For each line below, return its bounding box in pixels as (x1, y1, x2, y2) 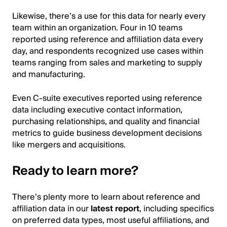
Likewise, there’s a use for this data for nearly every (12, 9, 206, 23)
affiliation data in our (12, 201, 91, 216)
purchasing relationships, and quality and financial (12, 114, 200, 129)
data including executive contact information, (12, 102, 182, 117)
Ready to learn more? (12, 160, 138, 181)
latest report (91, 201, 139, 216)
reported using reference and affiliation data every (12, 32, 203, 47)
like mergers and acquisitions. (12, 137, 126, 152)
